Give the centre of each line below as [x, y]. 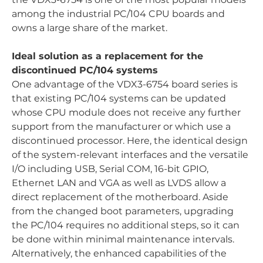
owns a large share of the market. [90, 28]
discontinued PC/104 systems [85, 70]
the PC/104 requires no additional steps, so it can [126, 225]
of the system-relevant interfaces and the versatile [130, 155]
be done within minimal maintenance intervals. [123, 239]
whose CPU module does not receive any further [126, 112]
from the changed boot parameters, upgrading [123, 211]
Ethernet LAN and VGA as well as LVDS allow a [119, 183]
